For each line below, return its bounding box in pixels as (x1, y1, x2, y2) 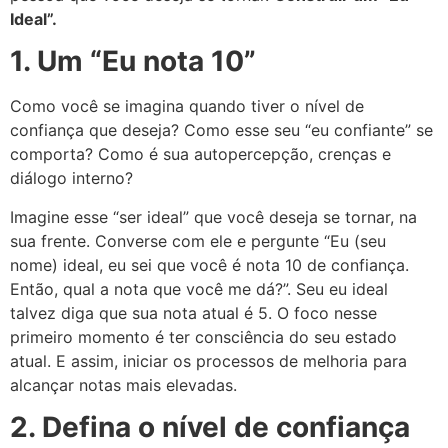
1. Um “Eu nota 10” (10, 44, 256, 79)
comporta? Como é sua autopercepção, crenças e (10, 144, 391, 165)
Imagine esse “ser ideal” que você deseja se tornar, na (10, 206, 417, 227)
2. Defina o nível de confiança (10, 410, 410, 445)
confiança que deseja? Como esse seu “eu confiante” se (10, 120, 433, 141)
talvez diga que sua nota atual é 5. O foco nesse (10, 302, 377, 323)
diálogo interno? (10, 168, 133, 189)
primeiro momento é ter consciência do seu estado (10, 326, 397, 347)
